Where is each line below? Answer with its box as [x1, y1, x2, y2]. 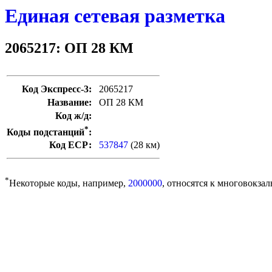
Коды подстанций [7, 126, 84, 137]
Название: [47, 97, 92, 108]
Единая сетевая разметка [5, 5, 225, 27]
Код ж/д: [55, 110, 92, 121]
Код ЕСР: [49, 140, 92, 151]
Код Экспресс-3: [22, 84, 92, 95]
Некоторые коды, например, [9, 178, 128, 189]
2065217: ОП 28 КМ [5, 40, 134, 56]
